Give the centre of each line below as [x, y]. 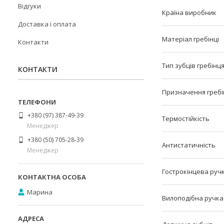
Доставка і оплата [47, 24]
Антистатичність [189, 145]
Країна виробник [189, 13]
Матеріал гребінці [190, 39]
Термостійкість [186, 119]
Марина [40, 192]
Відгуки [29, 6]
